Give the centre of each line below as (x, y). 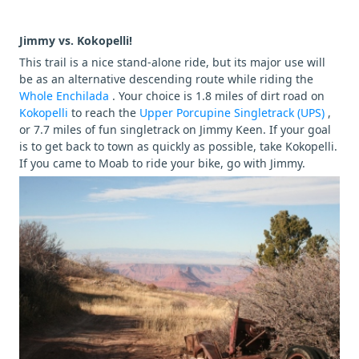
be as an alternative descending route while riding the (166, 79)
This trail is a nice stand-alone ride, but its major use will (172, 62)
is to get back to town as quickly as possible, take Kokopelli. (178, 146)
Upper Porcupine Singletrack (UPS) (234, 112)
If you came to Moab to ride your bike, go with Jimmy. (162, 163)
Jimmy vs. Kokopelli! (76, 40)
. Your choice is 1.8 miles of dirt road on (218, 95)
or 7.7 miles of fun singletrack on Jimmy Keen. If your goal (175, 129)
